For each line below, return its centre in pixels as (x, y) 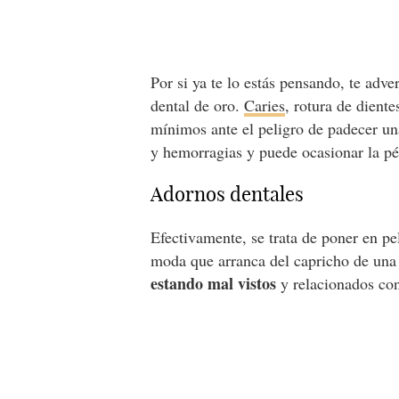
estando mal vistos (214, 283)
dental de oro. (198, 105)
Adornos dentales (228, 194)
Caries (265, 105)
